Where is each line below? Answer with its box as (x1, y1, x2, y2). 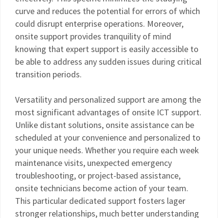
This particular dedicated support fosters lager (15, 195, 185, 206)
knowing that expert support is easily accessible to (15, 43, 199, 54)
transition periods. (15, 69, 82, 80)
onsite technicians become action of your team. (15, 182, 188, 194)
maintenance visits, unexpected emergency (15, 157, 172, 168)
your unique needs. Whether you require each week (15, 145, 199, 156)
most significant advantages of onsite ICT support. (15, 107, 201, 118)
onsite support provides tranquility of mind (15, 31, 171, 42)
